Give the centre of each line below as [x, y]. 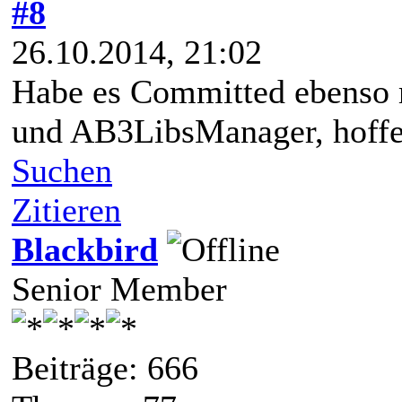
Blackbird [85, 249]
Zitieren [66, 210]
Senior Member [119, 288]
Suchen [62, 170]
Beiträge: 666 [105, 367]
